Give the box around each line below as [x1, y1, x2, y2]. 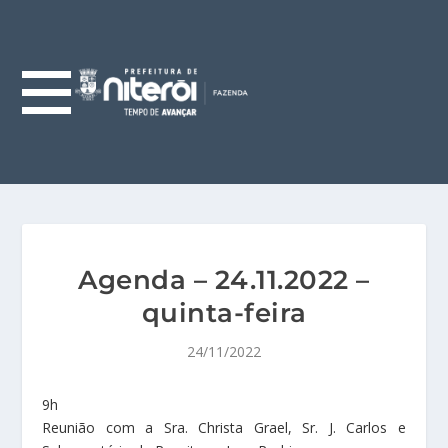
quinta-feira [141, 297, 307, 329]
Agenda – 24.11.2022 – [78, 264, 370, 296]
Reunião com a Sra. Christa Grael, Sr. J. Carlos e [42, 418, 406, 437]
